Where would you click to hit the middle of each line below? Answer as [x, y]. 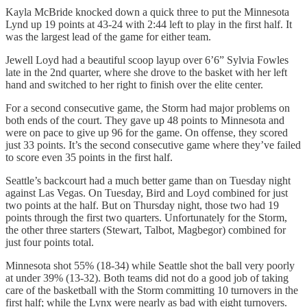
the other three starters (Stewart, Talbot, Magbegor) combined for [146, 230]
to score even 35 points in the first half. [89, 158]
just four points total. [50, 243]
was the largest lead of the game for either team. [108, 37]
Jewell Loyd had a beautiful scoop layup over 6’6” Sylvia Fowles [147, 60]
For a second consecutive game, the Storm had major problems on [148, 108]
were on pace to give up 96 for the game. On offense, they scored [147, 133]
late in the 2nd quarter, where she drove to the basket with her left [146, 73]
